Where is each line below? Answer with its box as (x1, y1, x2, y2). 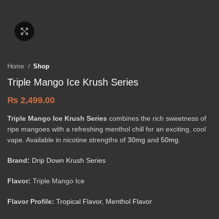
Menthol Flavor (106, 197, 152, 205)
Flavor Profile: (7, 197, 54, 205)
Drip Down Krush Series (32, 156, 106, 164)
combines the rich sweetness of (107, 114, 206, 122)
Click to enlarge (34, 27, 82, 35)
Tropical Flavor (56, 197, 102, 205)
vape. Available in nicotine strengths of (7, 136, 128, 144)
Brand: (7, 156, 30, 164)
